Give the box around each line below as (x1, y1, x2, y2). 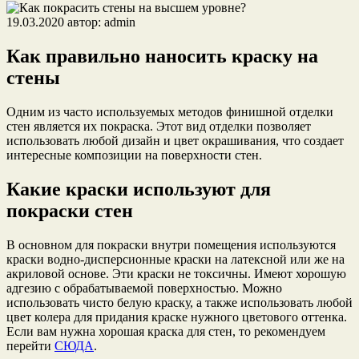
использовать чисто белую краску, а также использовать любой (6, 295, 353, 309)
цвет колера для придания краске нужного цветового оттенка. (6, 309, 347, 324)
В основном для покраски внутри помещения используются (6, 237, 336, 252)
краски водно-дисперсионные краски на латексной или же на (6, 252, 345, 266)
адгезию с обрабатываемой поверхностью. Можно (6, 280, 282, 295)
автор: (64, 14, 104, 29)
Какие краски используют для (6, 178, 271, 200)
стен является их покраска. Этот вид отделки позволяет (6, 119, 311, 133)
